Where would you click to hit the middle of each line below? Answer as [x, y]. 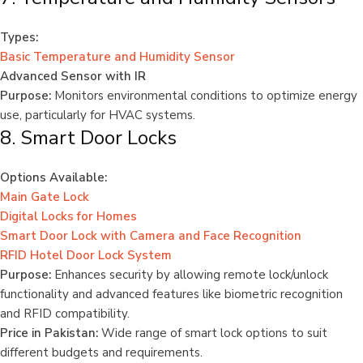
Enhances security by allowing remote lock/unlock [190, 275]
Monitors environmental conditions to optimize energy [204, 96]
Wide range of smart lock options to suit [213, 333]
